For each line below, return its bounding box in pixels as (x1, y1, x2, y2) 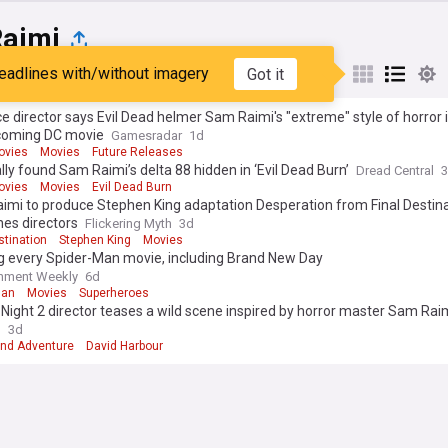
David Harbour (86, 339, 163, 353)
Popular (29, 66, 78, 82)
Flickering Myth (85, 216, 172, 231)
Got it (246, 64, 284, 84)
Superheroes (79, 286, 149, 300)
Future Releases (92, 145, 183, 159)
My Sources (118, 66, 192, 82)
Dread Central (356, 163, 434, 178)
